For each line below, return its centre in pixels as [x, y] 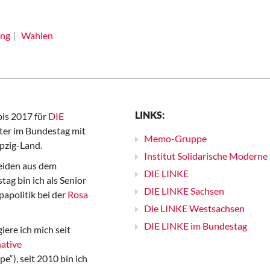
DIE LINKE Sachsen [184, 191]
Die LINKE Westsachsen [194, 208]
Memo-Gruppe [175, 138]
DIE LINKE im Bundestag [196, 226]
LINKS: [150, 115]
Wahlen [37, 35]
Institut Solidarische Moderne [206, 156]
